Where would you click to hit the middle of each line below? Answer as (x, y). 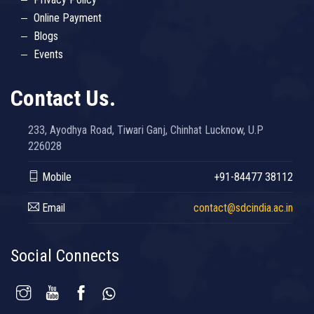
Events (48, 55)
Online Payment (68, 18)
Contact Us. (63, 98)
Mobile (55, 177)
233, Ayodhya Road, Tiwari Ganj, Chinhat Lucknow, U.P (146, 130)
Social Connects (65, 256)
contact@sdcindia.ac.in (243, 208)
